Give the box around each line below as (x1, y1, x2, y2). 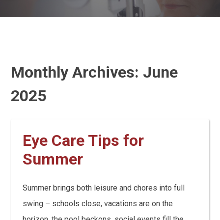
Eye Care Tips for (23, 131, 144, 150)
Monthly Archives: (11, 62, 143, 82)
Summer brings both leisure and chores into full (23, 183, 185, 192)
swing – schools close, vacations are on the (23, 198, 173, 208)
